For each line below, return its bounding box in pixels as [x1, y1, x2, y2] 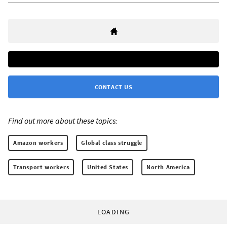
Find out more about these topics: [8, 115, 118, 126]
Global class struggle [81, 138, 143, 146]
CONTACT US [94, 83, 133, 91]
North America [146, 163, 190, 171]
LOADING [97, 207, 130, 216]
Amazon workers [13, 138, 63, 146]
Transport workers [13, 163, 69, 171]
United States [87, 163, 129, 171]
